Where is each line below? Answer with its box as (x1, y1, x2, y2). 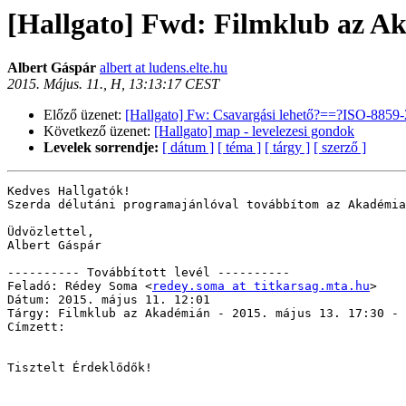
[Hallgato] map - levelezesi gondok (154, 123, 354, 140)
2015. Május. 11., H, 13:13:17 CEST (7, 76, 219, 92)
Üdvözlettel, (7, 225, 94, 239)
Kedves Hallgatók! (7, 184, 130, 198)
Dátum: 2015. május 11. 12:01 (7, 293, 210, 307)
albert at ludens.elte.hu (100, 60, 227, 76)
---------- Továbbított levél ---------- (7, 266, 290, 280)
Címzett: (7, 320, 65, 334)
